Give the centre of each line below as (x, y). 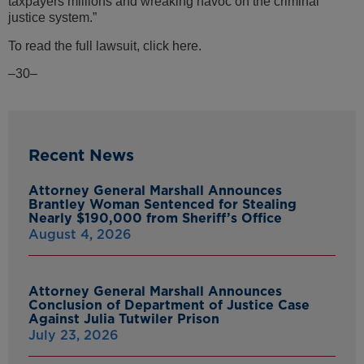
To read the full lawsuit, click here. (105, 45)
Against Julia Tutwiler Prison (124, 318)
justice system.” (52, 18)
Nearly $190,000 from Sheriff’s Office (155, 218)
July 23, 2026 (74, 335)
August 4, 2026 (80, 234)
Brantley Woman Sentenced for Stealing (162, 204)
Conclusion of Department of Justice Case (169, 305)
